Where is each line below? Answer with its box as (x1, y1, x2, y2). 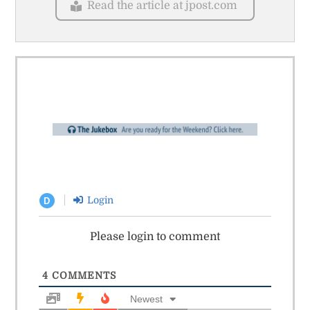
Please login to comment (90, 230, 220, 244)
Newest (129, 293, 163, 305)
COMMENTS (48, 270, 116, 282)
